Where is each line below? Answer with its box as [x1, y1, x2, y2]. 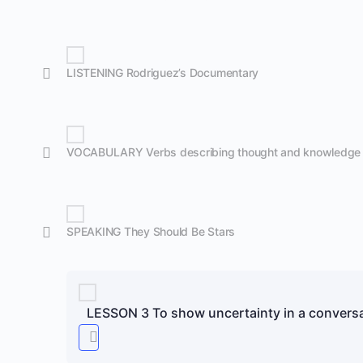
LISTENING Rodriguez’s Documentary [66, 66, 259, 79]
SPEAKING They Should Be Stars [66, 224, 236, 238]
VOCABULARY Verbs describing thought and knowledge [66, 145, 361, 159]
